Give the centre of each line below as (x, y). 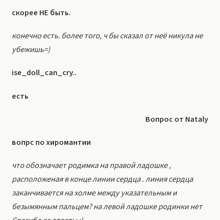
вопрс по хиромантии (51, 142)
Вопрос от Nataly (177, 119)
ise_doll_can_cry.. (44, 73)
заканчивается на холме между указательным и (94, 193)
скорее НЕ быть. (41, 13)
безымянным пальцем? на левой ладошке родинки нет (107, 207)
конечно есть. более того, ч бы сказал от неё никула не (107, 36)
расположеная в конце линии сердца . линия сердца (102, 179)
